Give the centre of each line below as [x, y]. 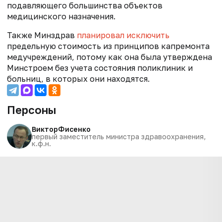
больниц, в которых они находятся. [78, 79]
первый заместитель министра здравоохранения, [119, 136]
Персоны [31, 110]
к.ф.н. [41, 143]
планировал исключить [123, 35]
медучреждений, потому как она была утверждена [110, 57]
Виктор [45, 129]
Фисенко [74, 129]
